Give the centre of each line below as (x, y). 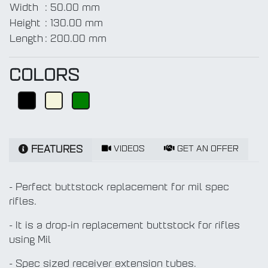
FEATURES (55, 150)
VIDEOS (128, 150)
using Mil (30, 241)
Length (26, 40)
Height (25, 24)
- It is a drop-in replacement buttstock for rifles (124, 226)
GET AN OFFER (207, 150)
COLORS (44, 77)
